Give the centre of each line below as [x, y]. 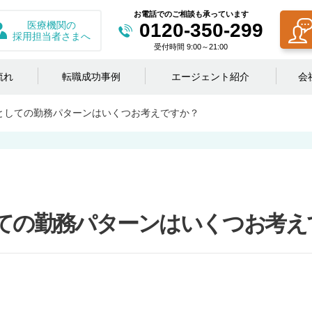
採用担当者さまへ [52, 36]
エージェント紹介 [210, 77]
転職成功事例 [91, 77]
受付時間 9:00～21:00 [191, 47]
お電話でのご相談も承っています [191, 14]
